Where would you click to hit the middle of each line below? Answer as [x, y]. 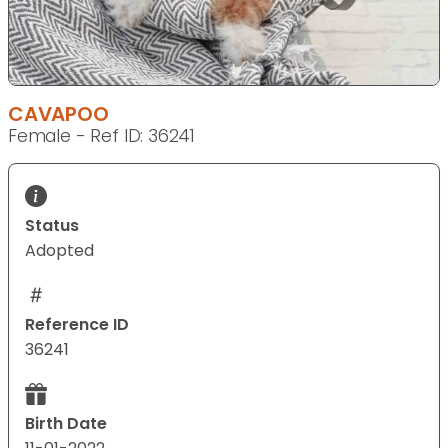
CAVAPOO [58, 114]
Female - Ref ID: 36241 [102, 136]
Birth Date [66, 424]
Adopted [59, 251]
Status [52, 226]
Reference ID [77, 325]
